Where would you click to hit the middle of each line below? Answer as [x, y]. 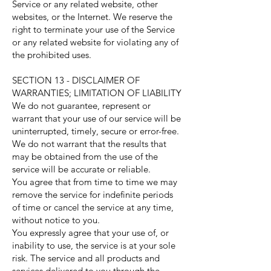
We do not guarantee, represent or [81, 106]
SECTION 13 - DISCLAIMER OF [76, 80]
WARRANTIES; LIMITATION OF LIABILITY [97, 93]
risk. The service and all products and [86, 258]
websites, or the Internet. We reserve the [92, 17]
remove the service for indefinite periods [93, 194]
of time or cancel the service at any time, [93, 207]
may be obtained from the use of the [85, 156]
